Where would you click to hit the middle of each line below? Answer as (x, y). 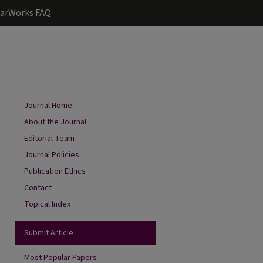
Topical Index (47, 204)
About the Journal (55, 122)
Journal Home (48, 106)
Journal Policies (52, 155)
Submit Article (49, 233)
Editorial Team (49, 139)
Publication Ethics (55, 171)
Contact (38, 188)
